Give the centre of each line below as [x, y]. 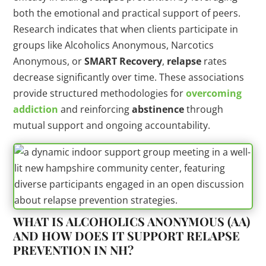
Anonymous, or [49, 61]
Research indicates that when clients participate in [126, 29]
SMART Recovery [123, 61]
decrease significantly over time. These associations [129, 77]
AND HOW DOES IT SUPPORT [100, 236]
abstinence [158, 110]
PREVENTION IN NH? [74, 250]
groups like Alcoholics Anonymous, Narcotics [114, 45]
